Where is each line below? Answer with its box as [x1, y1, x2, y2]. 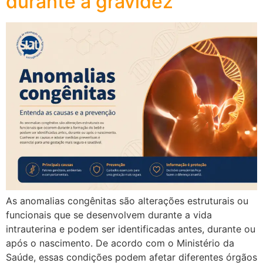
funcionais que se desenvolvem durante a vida [6, 208, 212, 221]
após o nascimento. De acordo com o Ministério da [6, 237, 234, 249]
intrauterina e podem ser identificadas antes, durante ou [6, 222, 255, 235]
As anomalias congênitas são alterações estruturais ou [6, 194, 248, 207]
